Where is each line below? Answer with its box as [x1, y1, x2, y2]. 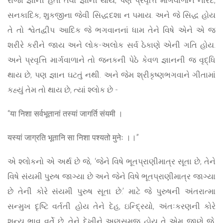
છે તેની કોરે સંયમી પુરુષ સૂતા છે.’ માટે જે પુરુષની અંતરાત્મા [7, 186, 216, 197]
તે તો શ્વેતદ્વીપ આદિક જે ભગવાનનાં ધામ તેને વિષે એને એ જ [7, 24, 216, 35]
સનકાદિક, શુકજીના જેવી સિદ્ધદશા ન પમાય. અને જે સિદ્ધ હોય [7, 9, 216, 20]
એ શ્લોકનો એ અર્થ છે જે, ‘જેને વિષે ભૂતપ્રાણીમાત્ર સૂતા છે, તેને [7, 156, 216, 167]
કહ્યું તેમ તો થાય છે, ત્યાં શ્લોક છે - [7, 84, 118, 95]
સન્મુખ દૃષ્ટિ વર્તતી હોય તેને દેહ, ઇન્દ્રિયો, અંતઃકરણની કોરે [7, 201, 216, 212]
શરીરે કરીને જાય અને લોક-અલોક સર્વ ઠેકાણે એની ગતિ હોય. [7, 39, 216, 50]
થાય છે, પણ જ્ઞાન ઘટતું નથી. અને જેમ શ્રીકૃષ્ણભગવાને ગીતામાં [7, 69, 216, 80]
